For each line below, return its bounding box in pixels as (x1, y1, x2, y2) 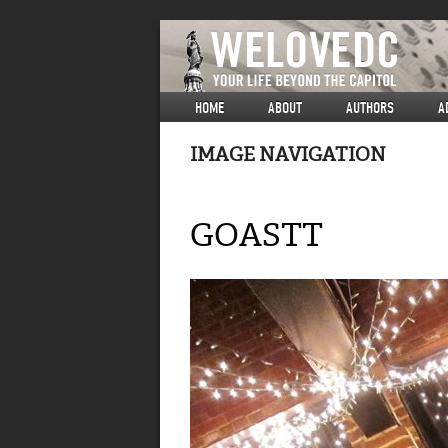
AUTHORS (346, 99, 394, 117)
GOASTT (190, 214, 323, 256)
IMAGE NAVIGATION (190, 142, 386, 167)
